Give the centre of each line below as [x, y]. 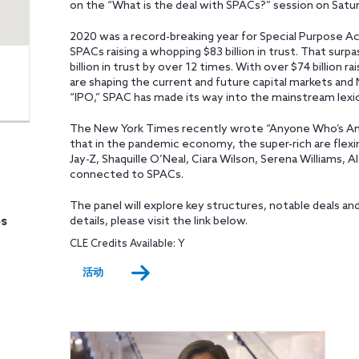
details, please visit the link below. [158, 222]
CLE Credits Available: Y [127, 244]
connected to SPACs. [126, 175]
